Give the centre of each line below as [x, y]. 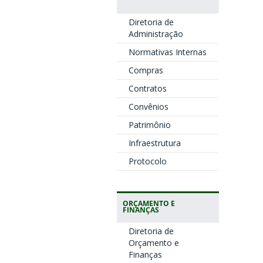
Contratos [147, 88]
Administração [156, 34]
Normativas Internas [167, 52]
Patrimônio [149, 125]
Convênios [148, 107]
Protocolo [147, 161]
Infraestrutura [154, 143]
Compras [146, 70]
